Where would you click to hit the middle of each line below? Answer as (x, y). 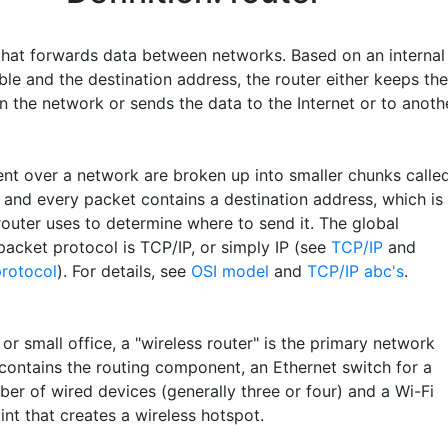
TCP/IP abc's (355, 270)
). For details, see (124, 270)
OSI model (230, 270)
